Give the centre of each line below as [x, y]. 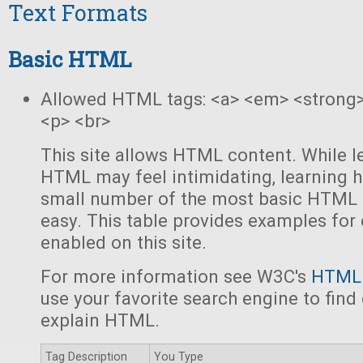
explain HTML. [100, 320]
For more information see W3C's [176, 276]
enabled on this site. [124, 242]
